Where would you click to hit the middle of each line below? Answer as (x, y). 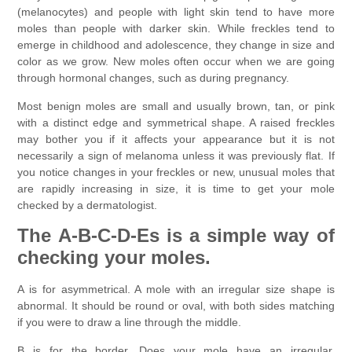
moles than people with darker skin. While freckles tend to (176, 29)
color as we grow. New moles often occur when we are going (176, 62)
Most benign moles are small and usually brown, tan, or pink (176, 106)
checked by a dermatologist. (88, 205)
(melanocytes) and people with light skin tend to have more (176, 12)
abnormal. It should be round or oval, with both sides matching (176, 306)
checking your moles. (114, 258)
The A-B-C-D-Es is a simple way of (176, 236)
